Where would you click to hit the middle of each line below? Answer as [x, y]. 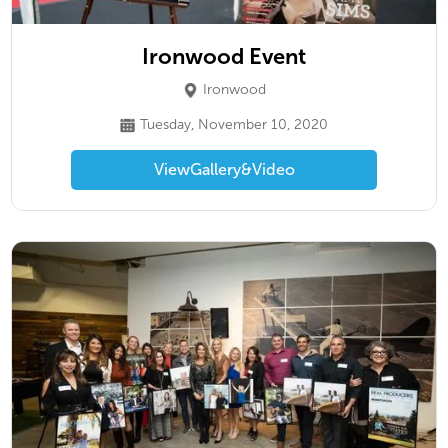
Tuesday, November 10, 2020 [234, 124]
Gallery [215, 169]
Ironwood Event [224, 56]
